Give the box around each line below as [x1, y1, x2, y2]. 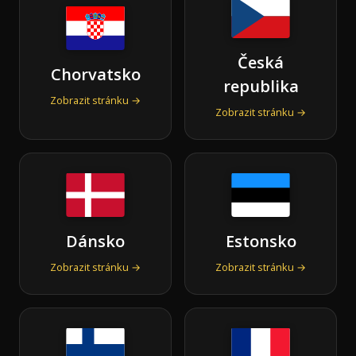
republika [222, 75, 299, 97]
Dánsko [66, 230, 125, 252]
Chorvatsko [50, 63, 141, 85]
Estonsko [225, 230, 296, 252]
